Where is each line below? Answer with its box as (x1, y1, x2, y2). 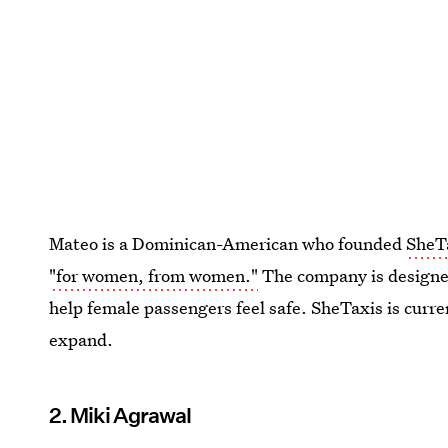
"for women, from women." (49, 264, 259, 287)
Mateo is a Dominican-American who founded (49, 232, 407, 255)
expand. (49, 328, 114, 351)
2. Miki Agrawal (49, 403, 192, 428)
